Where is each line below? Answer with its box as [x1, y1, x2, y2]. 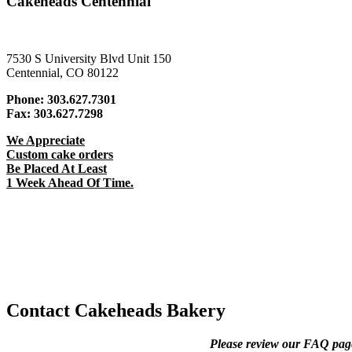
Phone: [6, 93, 44, 107]
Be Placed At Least [6, 162, 107, 176]
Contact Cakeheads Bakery [6, 299, 225, 321]
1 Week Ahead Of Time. [6, 176, 134, 190]
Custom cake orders [6, 148, 113, 162]
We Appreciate [6, 134, 85, 148]
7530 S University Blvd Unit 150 [6, 52, 171, 66]
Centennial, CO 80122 [6, 66, 119, 80]
